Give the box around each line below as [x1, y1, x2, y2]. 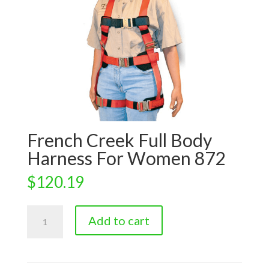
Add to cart [88, 213, 150, 228]
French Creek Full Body [26, 129, 212, 151]
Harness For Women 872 [26, 147, 225, 169]
